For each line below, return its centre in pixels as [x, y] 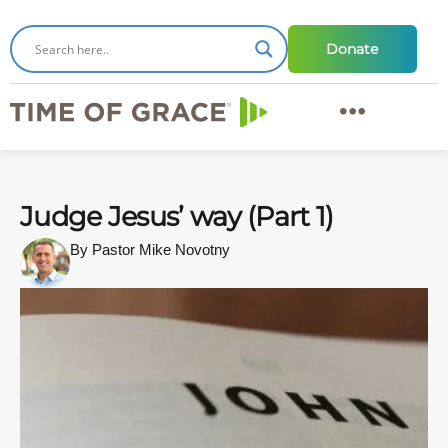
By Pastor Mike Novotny [150, 249]
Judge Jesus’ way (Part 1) [177, 216]
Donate [352, 49]
